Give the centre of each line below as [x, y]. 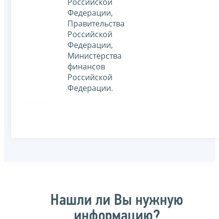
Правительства [96, 24]
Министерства [95, 56]
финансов [86, 67]
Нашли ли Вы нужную [117, 201]
